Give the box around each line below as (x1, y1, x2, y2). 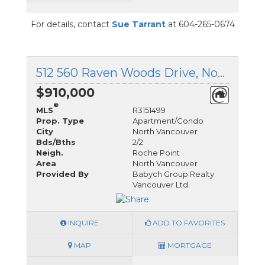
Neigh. (36, 147, 63, 157)
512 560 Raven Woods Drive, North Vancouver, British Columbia (218, 65, 225, 80)
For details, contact (30, 18, 112, 30)
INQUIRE (66, 218, 99, 228)
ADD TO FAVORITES (151, 218, 225, 228)
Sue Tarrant (111, 18, 166, 30)
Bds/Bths (36, 137, 76, 147)
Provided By (36, 169, 89, 179)
